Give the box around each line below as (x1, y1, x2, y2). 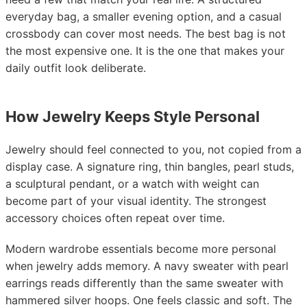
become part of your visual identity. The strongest (5, 194, 267, 208)
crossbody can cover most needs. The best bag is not (5, 27, 286, 40)
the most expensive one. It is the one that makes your (5, 44, 284, 58)
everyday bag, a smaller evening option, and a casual (5, 10, 282, 23)
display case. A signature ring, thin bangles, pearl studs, (5, 160, 294, 173)
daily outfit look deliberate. (5, 61, 146, 75)
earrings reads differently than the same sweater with (5, 276, 283, 290)
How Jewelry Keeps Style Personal (5, 108, 260, 125)
